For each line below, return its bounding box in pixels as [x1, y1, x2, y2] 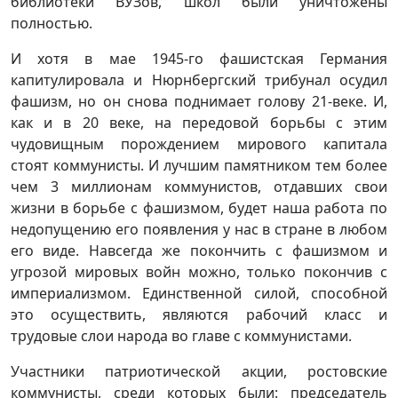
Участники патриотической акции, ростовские [11, 361, 387, 381]
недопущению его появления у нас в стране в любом [11, 219, 387, 239]
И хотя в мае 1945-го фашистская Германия [11, 48, 387, 68]
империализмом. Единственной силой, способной [11, 283, 387, 303]
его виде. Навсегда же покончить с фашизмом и [11, 240, 387, 260]
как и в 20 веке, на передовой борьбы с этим [11, 112, 387, 132]
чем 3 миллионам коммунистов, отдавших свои [11, 176, 387, 196]
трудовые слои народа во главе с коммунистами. [11, 325, 359, 346]
